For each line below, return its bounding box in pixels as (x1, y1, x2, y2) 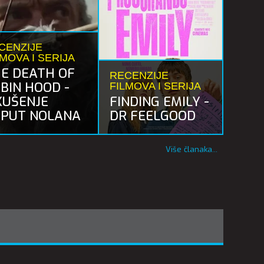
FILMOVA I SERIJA (110, 80, 201, 92)
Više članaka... (166, 144, 217, 154)
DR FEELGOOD (110, 107, 196, 124)
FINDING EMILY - (110, 93, 209, 110)
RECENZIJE (110, 69, 169, 81)
